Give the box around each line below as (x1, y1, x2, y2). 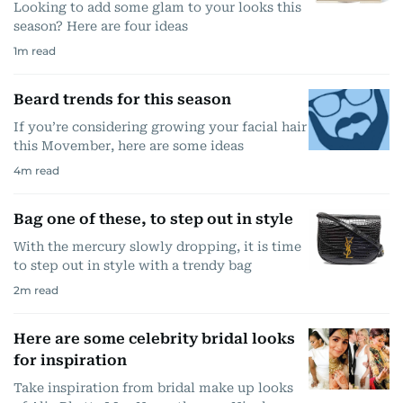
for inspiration (13, 352, 127, 369)
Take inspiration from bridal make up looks (13, 381, 293, 395)
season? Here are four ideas (13, 19, 188, 33)
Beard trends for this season (13, 91, 231, 108)
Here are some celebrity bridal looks (13, 330, 295, 347)
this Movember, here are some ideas (13, 139, 244, 153)
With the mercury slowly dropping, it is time (13, 239, 301, 254)
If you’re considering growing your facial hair (13, 120, 307, 134)
